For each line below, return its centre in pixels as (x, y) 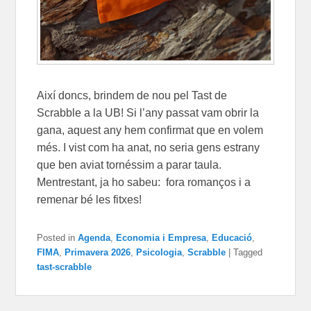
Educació (232, 238)
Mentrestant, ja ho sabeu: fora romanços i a (144, 183)
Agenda (94, 238)
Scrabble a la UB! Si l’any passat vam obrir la (148, 113)
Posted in (56, 238)
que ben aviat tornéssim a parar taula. (129, 165)
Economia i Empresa (161, 238)
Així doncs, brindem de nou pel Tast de (132, 96)
